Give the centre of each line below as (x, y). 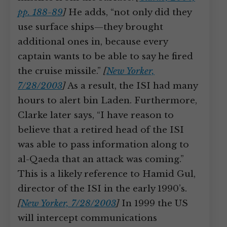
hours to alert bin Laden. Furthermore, (107, 101)
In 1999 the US (154, 203)
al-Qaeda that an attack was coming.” (101, 159)
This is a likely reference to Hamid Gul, (107, 174)
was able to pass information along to (103, 145)
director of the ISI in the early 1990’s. (102, 189)
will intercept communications (87, 218)
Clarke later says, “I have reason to (96, 115)
